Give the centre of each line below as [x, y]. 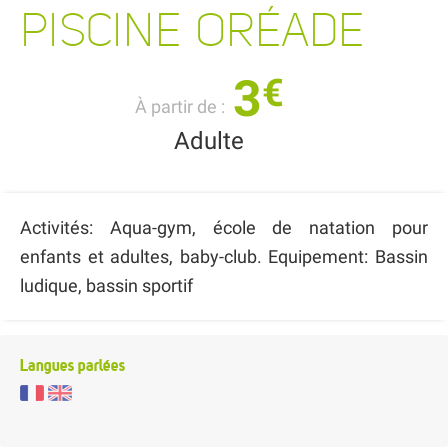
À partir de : [181, 106]
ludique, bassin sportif [106, 285]
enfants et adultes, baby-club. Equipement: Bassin [224, 256]
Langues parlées [72, 364]
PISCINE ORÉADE [192, 30]
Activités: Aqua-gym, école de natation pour [224, 227]
